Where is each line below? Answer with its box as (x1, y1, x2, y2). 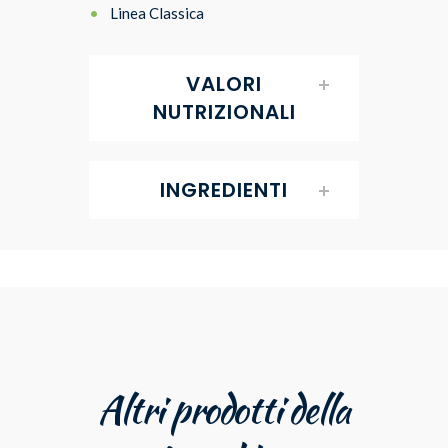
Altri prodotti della (98, 383, 350, 438)
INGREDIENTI (160, 175, 288, 204)
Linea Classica (110, 3, 204, 22)
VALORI (186, 69, 262, 98)
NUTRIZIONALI (152, 97, 296, 126)
